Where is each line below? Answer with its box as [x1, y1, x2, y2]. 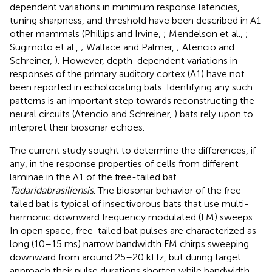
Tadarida [10, 184, 46, 196]
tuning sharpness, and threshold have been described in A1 [10, 14, 261, 26]
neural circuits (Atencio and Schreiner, [10, 107, 174, 120]
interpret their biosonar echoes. [10, 121, 144, 133]
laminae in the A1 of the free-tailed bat [10, 171, 177, 183]
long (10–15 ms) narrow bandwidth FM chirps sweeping [10, 237, 249, 250]
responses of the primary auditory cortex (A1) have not [10, 67, 245, 80]
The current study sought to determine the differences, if [10, 144, 256, 156]
